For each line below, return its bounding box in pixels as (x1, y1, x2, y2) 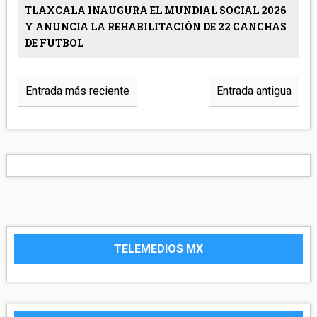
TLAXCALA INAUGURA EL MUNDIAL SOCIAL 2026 (24, 4, 286, 18)
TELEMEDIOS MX (114, 242, 203, 256)
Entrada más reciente (25, 84, 129, 98)
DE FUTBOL (24, 36, 83, 50)
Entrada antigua (217, 84, 292, 98)
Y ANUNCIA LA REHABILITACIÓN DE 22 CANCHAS (24, 20, 287, 34)
